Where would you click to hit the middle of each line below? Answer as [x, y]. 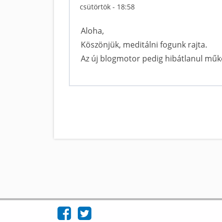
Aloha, [92, 31]
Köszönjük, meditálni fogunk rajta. [144, 45]
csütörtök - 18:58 [107, 7]
